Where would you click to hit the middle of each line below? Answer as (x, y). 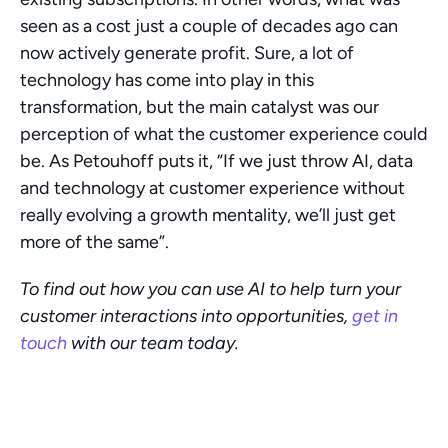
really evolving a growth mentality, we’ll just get (208, 215)
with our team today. (153, 343)
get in (375, 316)
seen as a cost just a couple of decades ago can (209, 26)
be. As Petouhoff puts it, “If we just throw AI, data (216, 161)
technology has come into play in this (167, 80)
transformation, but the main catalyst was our (199, 107)
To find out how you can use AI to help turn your (210, 289)
